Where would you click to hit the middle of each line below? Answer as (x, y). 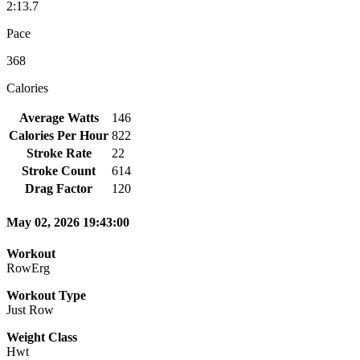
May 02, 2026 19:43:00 (68, 223)
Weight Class (42, 337)
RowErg (28, 268)
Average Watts (59, 117)
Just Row (30, 310)
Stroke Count (59, 170)
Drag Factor (59, 188)
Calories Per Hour (59, 135)
